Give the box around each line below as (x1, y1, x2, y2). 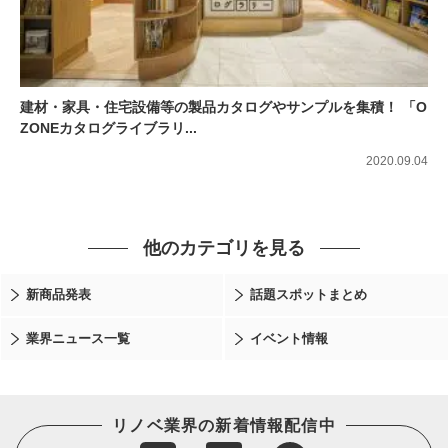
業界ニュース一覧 (26, 331, 130, 347)
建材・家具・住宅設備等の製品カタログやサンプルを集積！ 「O (20, 99, 427, 116)
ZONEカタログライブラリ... (20, 120, 197, 137)
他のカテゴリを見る (143, 238, 305, 259)
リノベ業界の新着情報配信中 (112, 417, 336, 435)
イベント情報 (250, 331, 328, 347)
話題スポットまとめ (250, 287, 367, 303)
